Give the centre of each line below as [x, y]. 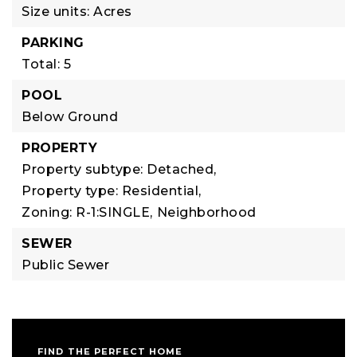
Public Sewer [65, 265]
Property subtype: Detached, [119, 169]
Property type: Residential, [112, 191]
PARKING [53, 43]
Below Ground [70, 117]
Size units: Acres [77, 12]
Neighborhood [206, 212]
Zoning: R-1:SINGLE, [87, 212]
